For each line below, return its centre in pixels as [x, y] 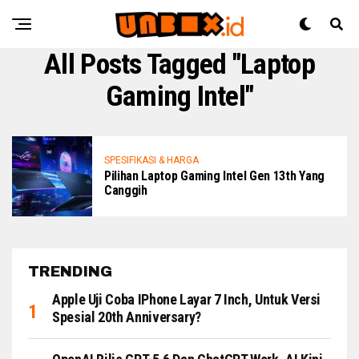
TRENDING [70, 272]
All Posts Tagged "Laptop [179, 64]
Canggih [126, 190]
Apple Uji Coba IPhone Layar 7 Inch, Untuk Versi [187, 299]
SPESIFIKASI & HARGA [151, 160]
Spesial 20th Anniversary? [127, 317]
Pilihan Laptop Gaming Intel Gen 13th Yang [214, 175]
